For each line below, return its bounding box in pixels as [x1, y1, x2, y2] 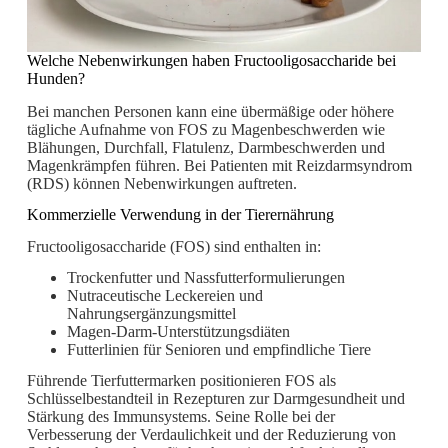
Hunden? [26, 70, 85, 88]
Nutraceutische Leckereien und [66, 287, 263, 305]
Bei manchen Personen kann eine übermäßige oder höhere [26, 102, 394, 120]
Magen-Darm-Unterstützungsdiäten [66, 323, 290, 341]
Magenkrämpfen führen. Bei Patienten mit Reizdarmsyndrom [26, 156, 412, 174]
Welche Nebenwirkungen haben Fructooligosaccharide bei [26, 52, 396, 70]
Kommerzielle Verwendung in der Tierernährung [26, 205, 334, 223]
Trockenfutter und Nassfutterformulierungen [66, 269, 345, 287]
